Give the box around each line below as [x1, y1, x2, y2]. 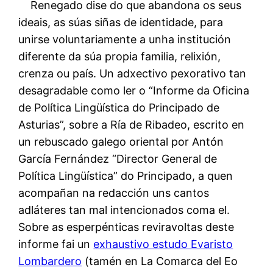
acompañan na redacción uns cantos [18, 186, 210, 199]
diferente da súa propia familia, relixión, [18, 49, 221, 63]
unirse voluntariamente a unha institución [18, 32, 232, 46]
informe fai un [18, 237, 94, 250]
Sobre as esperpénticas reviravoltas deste [18, 220, 235, 233]
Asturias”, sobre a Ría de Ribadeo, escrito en [18, 118, 245, 131]
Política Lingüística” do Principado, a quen [18, 169, 233, 182]
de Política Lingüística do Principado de [18, 101, 220, 114]
